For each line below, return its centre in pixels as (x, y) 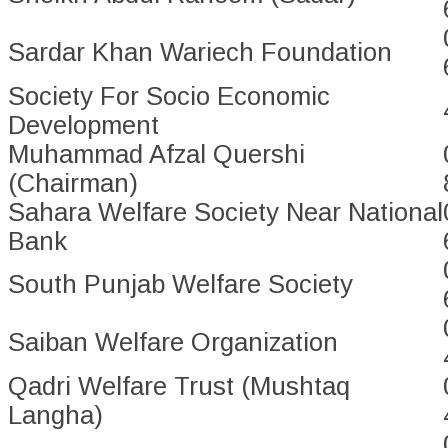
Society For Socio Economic (169, 96)
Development (87, 125)
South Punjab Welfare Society (180, 284)
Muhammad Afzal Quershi (156, 154)
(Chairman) (76, 183)
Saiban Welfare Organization (173, 342)
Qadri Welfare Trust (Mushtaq (179, 386)
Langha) (55, 415)
